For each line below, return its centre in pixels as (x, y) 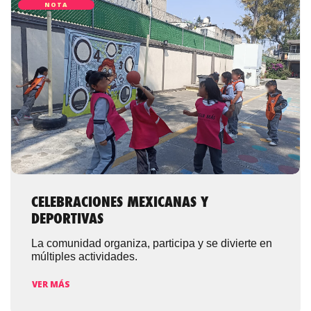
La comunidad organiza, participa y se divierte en (151, 244)
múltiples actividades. (84, 257)
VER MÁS (51, 284)
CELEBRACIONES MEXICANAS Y (119, 203)
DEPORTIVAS (67, 220)
